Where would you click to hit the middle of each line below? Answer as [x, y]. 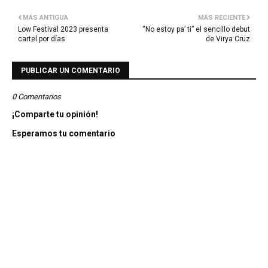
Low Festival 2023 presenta [63, 30]
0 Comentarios [36, 97]
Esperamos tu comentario [64, 134]
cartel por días [42, 39]
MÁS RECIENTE [222, 18]
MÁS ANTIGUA [45, 18]
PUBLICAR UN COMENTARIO [71, 71]
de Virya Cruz [228, 39]
